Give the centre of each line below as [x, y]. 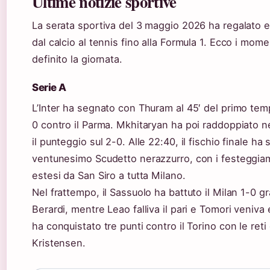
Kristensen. [59, 243]
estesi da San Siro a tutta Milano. [109, 175]
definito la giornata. [77, 59]
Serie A [49, 87]
